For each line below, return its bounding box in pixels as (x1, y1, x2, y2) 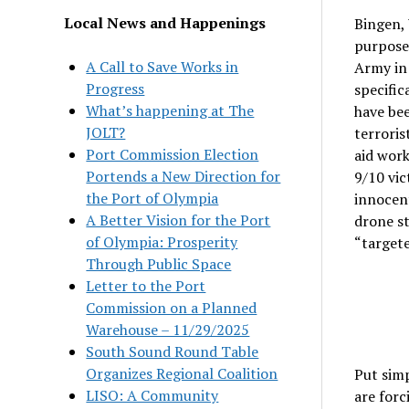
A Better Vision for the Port (86, 209, 271, 230)
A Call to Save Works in (86, 56, 239, 77)
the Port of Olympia (86, 187, 219, 208)
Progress (86, 78, 145, 99)
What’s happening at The (86, 100, 255, 121)
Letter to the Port (86, 275, 206, 296)
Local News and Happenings (64, 12, 267, 33)
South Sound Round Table (86, 341, 259, 362)
